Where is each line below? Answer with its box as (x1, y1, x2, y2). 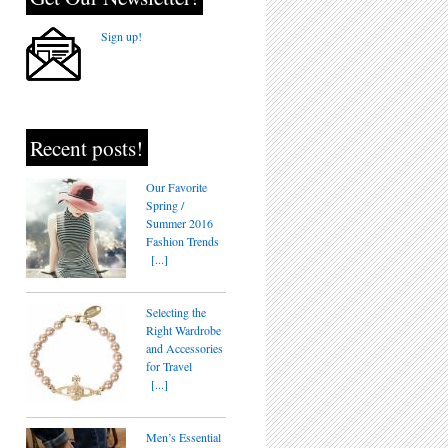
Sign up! (101, 28, 142, 44)
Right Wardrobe (146, 322, 221, 338)
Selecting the (146, 304, 206, 320)
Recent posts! (30, 133, 144, 162)
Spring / (146, 197, 184, 213)
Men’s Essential (146, 429, 221, 445)
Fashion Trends (146, 233, 219, 249)
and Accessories (146, 340, 223, 356)
